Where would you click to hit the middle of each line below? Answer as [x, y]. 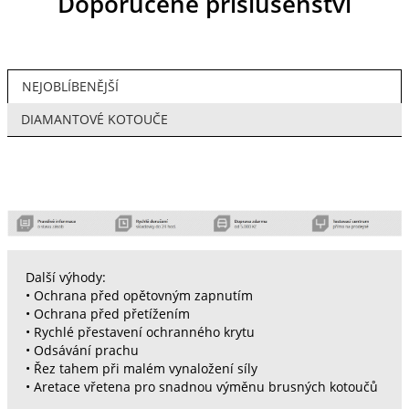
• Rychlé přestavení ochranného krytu [140, 333]
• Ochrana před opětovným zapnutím [139, 296]
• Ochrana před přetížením [107, 315]
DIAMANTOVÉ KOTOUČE [94, 120]
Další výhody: [65, 278]
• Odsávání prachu [82, 351]
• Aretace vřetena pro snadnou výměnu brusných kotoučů [201, 388]
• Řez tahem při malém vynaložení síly [141, 369]
